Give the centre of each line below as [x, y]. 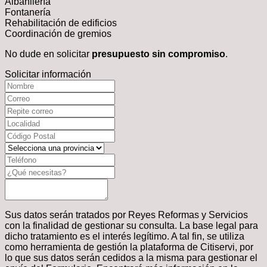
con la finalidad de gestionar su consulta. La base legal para [131, 225]
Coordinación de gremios [58, 33]
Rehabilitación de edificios [61, 23]
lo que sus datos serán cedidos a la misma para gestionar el [131, 257]
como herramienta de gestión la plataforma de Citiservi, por [129, 247]
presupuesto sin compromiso [157, 54]
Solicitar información [48, 74]
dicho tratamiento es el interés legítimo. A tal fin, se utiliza [125, 236]
